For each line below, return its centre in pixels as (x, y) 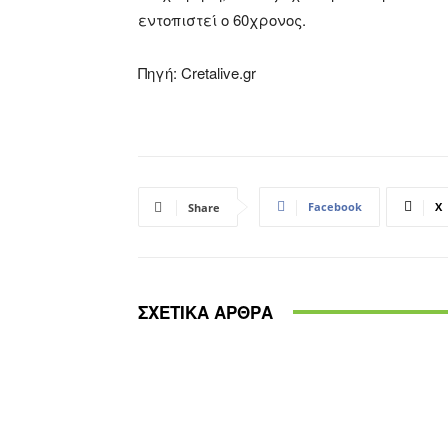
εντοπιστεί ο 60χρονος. (222, 19)
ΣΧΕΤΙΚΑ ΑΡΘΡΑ (205, 311)
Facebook (335, 206)
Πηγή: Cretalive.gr (197, 72)
